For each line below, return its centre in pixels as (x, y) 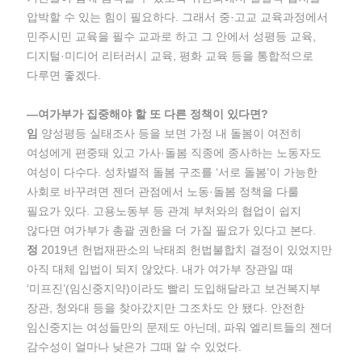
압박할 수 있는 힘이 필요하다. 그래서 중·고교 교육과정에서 (178, 17)
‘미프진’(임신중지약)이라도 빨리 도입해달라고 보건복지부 (174, 288)
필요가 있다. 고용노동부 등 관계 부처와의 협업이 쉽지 (164, 211)
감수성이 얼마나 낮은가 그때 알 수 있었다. (135, 347)
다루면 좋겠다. (64, 75)
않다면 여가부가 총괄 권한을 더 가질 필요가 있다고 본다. (172, 230)
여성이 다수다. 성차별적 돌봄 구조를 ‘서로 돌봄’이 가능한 (173, 172)
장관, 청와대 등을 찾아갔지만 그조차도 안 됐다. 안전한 (166, 308)
